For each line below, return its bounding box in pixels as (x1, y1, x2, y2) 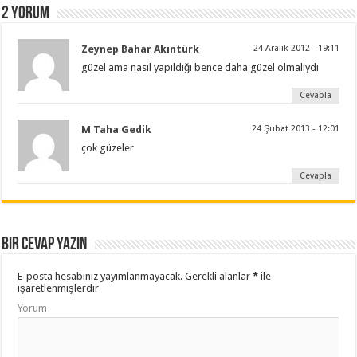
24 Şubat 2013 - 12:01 (251, 124, 339, 135)
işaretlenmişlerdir (18, 282, 100, 295)
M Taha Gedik (81, 124, 152, 136)
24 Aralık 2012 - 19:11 (253, 43, 339, 54)
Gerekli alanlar (182, 270, 253, 283)
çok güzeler (81, 142, 135, 155)
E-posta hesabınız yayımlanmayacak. (18, 270, 183, 283)
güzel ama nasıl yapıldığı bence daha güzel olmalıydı (81, 61, 320, 74)
